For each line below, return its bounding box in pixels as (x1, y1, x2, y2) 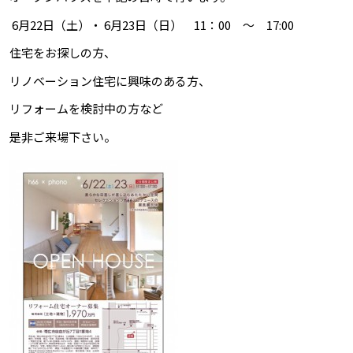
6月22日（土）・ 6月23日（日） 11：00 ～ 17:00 (9, 16, 294, 33)
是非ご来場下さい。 (9, 128, 116, 145)
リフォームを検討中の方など (9, 100, 163, 117)
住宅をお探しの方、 (9, 44, 116, 61)
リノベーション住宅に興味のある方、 (9, 72, 210, 89)
